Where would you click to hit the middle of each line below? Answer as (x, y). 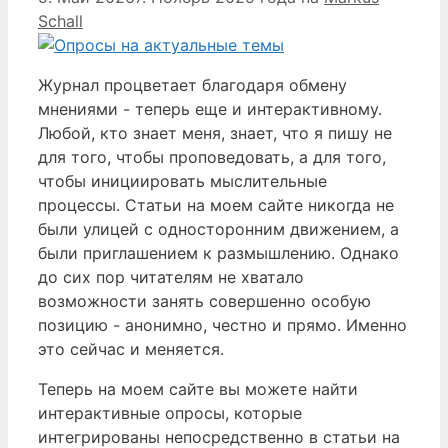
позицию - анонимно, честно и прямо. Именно (222, 324)
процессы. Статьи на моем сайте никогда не (216, 204)
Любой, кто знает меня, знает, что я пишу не (215, 132)
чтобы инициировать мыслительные (182, 180)
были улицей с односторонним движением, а (218, 228)
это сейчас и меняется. (131, 348)
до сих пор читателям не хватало (171, 276)
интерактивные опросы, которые (170, 412)
